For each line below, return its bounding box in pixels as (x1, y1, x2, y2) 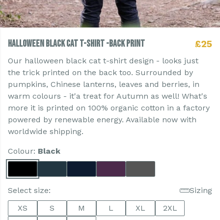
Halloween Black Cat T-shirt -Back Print (8, 38, 145, 50)
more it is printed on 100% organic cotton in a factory (8, 103, 210, 112)
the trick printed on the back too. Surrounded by (8, 68, 193, 77)
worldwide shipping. (8, 127, 83, 136)
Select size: (8, 186, 51, 195)
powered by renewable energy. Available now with (8, 115, 196, 124)
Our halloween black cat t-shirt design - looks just (8, 56, 198, 65)
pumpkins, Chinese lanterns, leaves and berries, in (8, 80, 199, 89)
